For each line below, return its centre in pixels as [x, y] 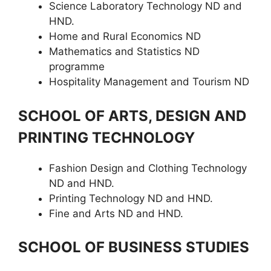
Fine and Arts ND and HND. [116, 213]
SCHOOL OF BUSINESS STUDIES [134, 247]
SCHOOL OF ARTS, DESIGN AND [132, 116]
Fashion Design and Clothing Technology [148, 168]
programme [77, 67]
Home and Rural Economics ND [125, 36]
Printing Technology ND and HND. [131, 198]
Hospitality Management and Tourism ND [149, 82]
